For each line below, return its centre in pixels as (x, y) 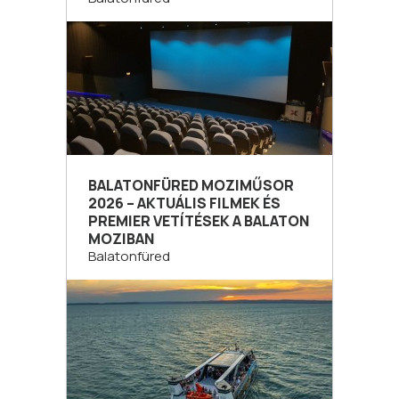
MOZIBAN (121, 239)
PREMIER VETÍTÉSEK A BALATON (199, 221)
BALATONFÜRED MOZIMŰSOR (191, 185)
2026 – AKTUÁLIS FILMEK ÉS (184, 203)
